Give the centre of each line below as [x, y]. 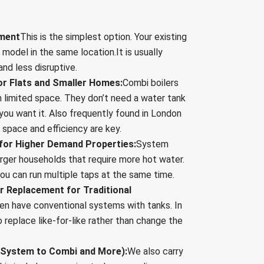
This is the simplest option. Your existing [103, 37]
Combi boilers [151, 83]
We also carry [155, 252]
